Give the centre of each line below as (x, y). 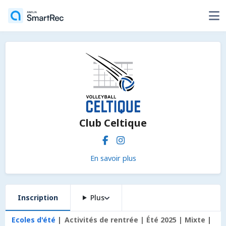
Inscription (38, 197)
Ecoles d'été (33, 220)
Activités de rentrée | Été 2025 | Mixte (135, 220)
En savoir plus (113, 158)
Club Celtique (113, 123)
